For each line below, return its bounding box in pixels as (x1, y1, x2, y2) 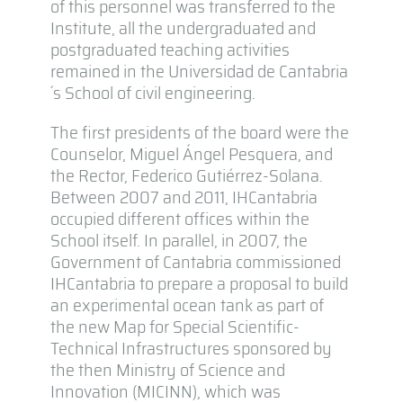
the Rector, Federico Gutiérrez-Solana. (49, 160, 323, 190)
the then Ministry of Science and (49, 354, 285, 384)
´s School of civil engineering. (49, 77, 255, 107)
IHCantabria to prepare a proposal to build (49, 268, 348, 298)
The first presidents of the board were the (49, 117, 349, 147)
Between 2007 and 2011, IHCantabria (49, 182, 318, 211)
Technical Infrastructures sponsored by (49, 333, 332, 363)
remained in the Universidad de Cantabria (49, 56, 348, 85)
